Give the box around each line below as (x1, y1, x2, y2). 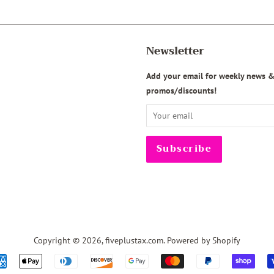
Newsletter (146, 42, 204, 60)
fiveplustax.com (105, 234, 163, 246)
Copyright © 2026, (34, 234, 105, 246)
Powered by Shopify (167, 234, 240, 246)
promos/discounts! (146, 84, 217, 96)
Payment (137, 255, 176, 269)
